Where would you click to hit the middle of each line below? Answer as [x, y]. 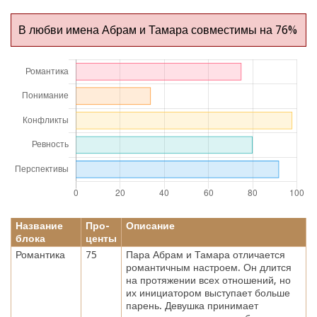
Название [39, 225]
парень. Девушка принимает [192, 305]
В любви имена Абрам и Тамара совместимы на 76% [158, 30]
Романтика [40, 254]
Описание [150, 225]
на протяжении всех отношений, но [208, 280]
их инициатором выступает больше [208, 293]
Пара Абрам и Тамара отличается [205, 254]
